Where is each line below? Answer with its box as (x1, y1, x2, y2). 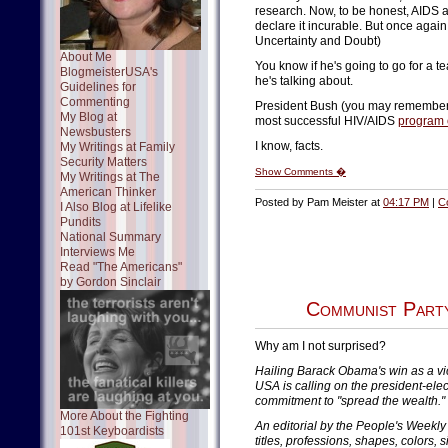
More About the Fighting (60, 409, 189, 423)
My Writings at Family (60, 140, 175, 154)
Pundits (60, 215, 101, 229)
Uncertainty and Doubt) (255, 34, 381, 48)
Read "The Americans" (60, 260, 182, 274)
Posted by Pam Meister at (255, 196, 383, 208)
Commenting (60, 95, 130, 109)
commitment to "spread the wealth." (255, 394, 445, 408)
